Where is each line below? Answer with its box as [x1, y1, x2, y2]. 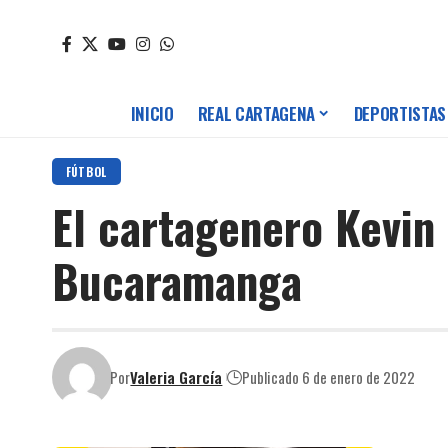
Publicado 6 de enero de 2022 [242, 365, 416, 388]
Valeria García [130, 365, 223, 388]
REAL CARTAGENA [197, 101, 315, 127]
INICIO [130, 101, 174, 127]
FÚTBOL [65, 163, 107, 181]
